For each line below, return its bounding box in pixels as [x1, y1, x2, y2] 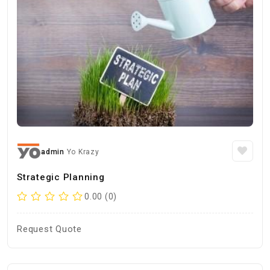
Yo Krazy [66, 148, 99, 156]
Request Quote [17, 224, 82, 234]
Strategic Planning [17, 172, 105, 183]
